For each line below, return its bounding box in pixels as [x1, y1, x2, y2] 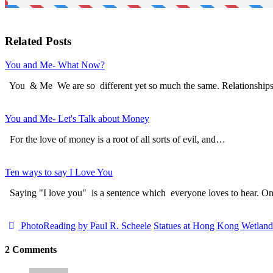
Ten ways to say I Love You [5, 166, 113, 177]
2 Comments [5, 244, 57, 255]
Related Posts [5, 35, 71, 48]
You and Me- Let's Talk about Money [5, 113, 149, 124]
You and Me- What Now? [5, 59, 105, 70]
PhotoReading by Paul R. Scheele [18, 220, 152, 231]
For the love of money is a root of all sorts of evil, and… [5, 133, 225, 144]
